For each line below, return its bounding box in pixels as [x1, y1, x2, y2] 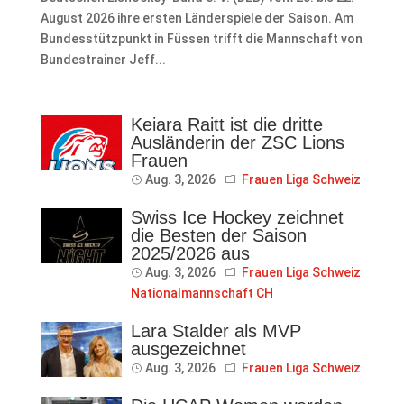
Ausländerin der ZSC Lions [130, 133, 344, 153]
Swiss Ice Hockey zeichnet [130, 207, 344, 228]
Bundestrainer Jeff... [40, 52, 166, 68]
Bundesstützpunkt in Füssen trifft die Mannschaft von [40, 32, 363, 47]
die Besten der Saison [130, 225, 307, 246]
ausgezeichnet [130, 339, 246, 360]
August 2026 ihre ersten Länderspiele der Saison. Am [40, 11, 353, 26]
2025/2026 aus [130, 243, 250, 264]
